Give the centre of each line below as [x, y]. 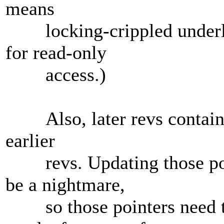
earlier [30, 141]
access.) [56, 75]
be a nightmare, [65, 185]
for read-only [56, 53]
